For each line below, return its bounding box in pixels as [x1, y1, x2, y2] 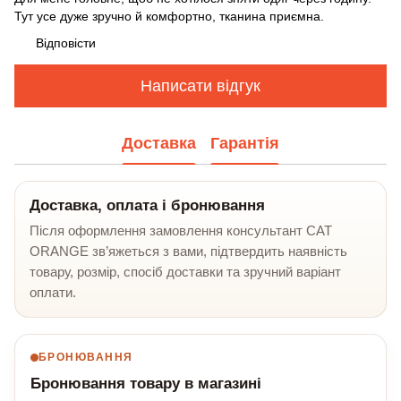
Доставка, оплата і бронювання [30, 197, 265, 215]
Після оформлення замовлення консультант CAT [30, 223, 332, 239]
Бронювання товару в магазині [30, 375, 261, 393]
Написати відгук [141, 76, 260, 95]
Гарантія [210, 133, 279, 152]
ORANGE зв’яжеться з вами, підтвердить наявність [30, 243, 347, 260]
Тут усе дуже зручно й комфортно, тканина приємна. [14, 9, 324, 24]
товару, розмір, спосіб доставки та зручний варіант [30, 264, 341, 280]
